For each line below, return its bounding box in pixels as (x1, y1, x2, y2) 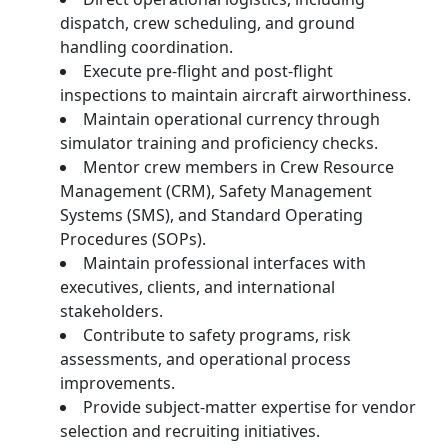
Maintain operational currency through (83, 108, 380, 130)
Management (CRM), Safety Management (60, 180, 372, 202)
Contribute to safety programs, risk (83, 324, 351, 346)
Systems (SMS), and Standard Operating (60, 204, 363, 226)
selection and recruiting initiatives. (60, 420, 320, 442)
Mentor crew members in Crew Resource (83, 156, 394, 178)
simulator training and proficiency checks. (60, 132, 378, 154)
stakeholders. (60, 300, 163, 322)
